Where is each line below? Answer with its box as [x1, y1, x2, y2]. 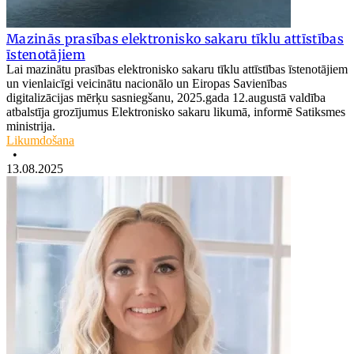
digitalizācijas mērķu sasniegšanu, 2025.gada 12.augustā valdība [6, 90, 326, 104]
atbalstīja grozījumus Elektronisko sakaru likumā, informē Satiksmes [6, 104, 345, 119]
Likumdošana [6, 133, 74, 147]
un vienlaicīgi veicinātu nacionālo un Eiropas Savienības [6, 76, 287, 90]
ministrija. [6, 119, 55, 133]
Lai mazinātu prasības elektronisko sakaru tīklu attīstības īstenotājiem [6, 62, 348, 76]
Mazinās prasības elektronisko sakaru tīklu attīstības [6, 30, 344, 47]
